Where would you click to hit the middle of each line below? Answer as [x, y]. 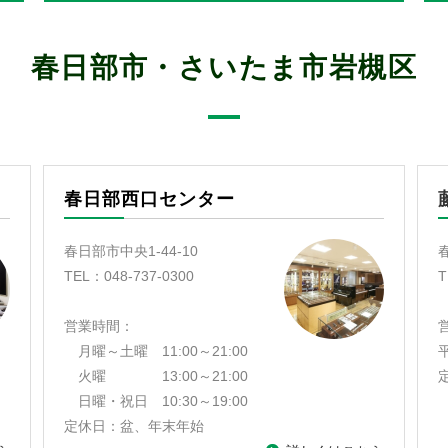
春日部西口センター [149, 199]
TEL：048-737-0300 [129, 276]
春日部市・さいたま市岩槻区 [224, 67]
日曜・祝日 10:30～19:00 [156, 401]
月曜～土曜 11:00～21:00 [156, 351]
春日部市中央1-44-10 [131, 251]
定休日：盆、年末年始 [134, 426]
